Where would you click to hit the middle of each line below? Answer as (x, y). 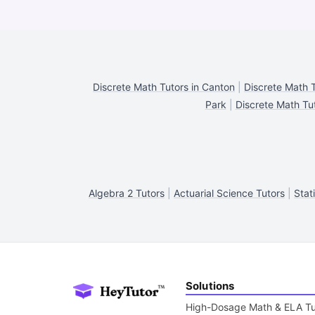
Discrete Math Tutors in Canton (164, 87)
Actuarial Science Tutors (229, 193)
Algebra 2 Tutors (127, 193)
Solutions (210, 286)
